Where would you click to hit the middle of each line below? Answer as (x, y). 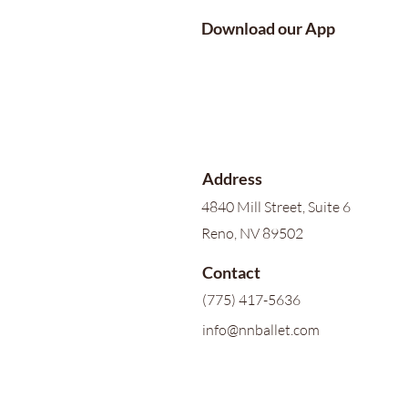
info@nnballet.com (261, 330)
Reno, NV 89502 (252, 233)
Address (232, 178)
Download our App (268, 28)
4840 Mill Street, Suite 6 (276, 207)
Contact (231, 272)
